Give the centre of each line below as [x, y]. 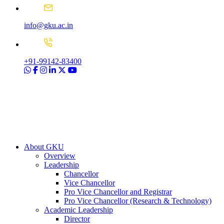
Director [77, 218]
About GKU [44, 146]
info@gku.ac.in [48, 25]
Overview [60, 155]
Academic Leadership [78, 209]
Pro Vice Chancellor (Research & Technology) [138, 200]
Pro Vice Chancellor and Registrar [118, 191]
